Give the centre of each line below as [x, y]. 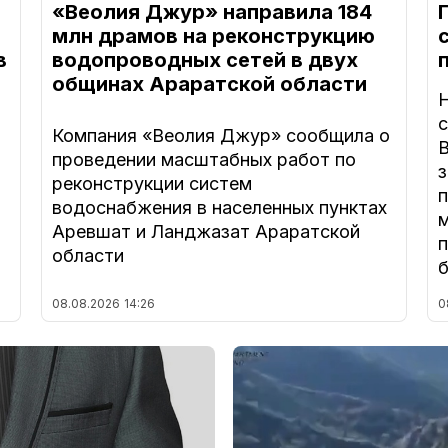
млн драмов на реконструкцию [213, 36]
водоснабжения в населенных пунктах [219, 208]
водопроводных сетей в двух [204, 60]
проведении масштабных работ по [203, 160]
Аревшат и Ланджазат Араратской [205, 232]
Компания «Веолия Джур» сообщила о [220, 136]
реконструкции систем [151, 184]
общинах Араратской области [209, 84]
